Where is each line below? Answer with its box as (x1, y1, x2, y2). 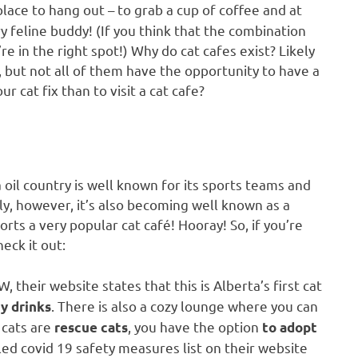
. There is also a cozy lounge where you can (51, 296, 318, 314)
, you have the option (128, 317, 262, 335)
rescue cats (51, 318, 128, 336)
